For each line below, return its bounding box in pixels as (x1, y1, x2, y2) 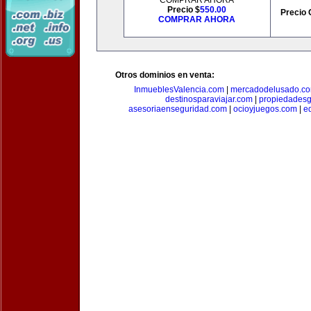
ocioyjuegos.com (233, 104, 297, 114)
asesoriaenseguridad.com (128, 104, 227, 114)
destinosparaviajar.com (165, 94, 253, 104)
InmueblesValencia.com (133, 85, 224, 94)
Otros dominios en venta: (115, 70, 215, 80)
